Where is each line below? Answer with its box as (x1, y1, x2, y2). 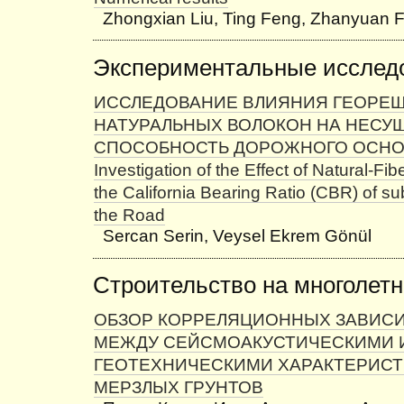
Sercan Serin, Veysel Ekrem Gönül (103, 226, 372, 246)
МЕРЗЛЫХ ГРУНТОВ (94, 378, 263, 398)
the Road (94, 206, 165, 225)
